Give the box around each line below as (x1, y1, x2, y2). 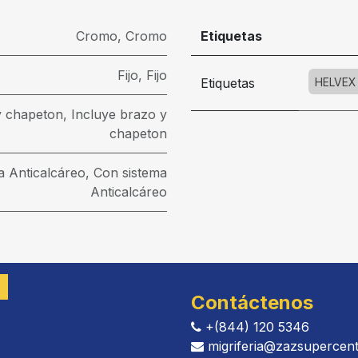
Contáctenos (191, 291, 313, 314)
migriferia (204, 338, 264, 354)
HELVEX (315, 75, 356, 89)
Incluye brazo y (71, 106, 167, 122)
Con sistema (93, 165, 167, 181)
